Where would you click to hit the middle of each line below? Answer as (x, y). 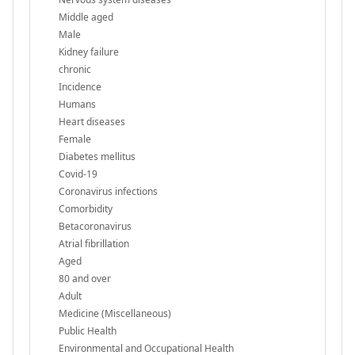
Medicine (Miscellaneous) (115, 313)
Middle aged (86, 17)
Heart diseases (92, 121)
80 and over (85, 278)
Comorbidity (86, 208)
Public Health (88, 330)
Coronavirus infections (108, 191)
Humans (77, 104)
